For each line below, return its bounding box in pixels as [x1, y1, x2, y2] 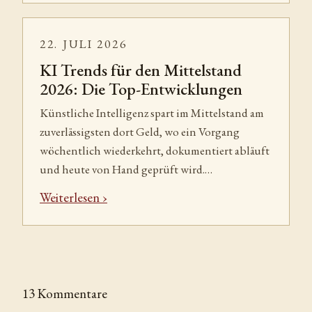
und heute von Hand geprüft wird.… [40, 161, 212, 177]
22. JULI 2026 [40, 36, 127, 52]
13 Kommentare [22, 284, 107, 302]
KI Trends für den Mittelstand [40, 58, 242, 81]
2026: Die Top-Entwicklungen [40, 77, 242, 100]
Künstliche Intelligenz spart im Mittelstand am [40, 104, 264, 120]
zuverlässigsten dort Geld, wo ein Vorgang [40, 123, 240, 139]
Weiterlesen [40, 188, 100, 206]
